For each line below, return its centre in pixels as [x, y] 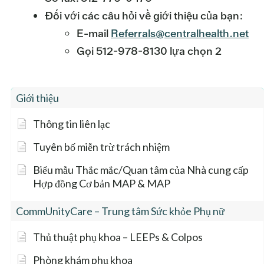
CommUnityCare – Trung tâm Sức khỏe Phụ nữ [120, 211]
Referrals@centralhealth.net [180, 34]
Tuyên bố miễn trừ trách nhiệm [101, 147]
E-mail [94, 34]
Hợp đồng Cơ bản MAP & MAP [102, 184]
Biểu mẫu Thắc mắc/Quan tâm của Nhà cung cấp [141, 170]
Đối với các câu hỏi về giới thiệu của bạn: [143, 16]
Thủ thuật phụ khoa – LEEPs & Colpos [118, 237]
